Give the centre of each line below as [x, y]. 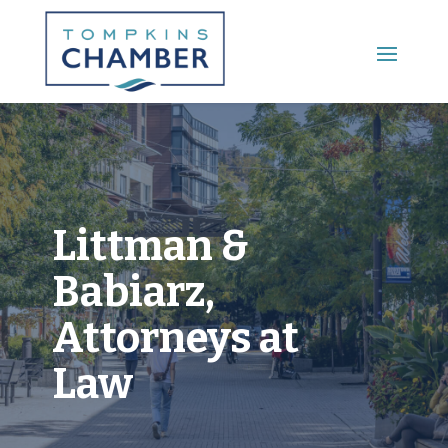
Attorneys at [175, 337]
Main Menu [392, 67]
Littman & [150, 245]
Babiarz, [133, 291]
